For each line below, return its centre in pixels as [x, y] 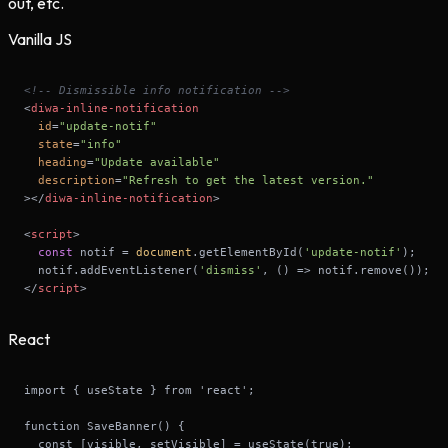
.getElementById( [248, 252]
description [76, 180]
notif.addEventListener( [111, 270]
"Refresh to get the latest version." [248, 180]
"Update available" [157, 162]
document [164, 252]
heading [62, 162]
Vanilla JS [40, 39]
